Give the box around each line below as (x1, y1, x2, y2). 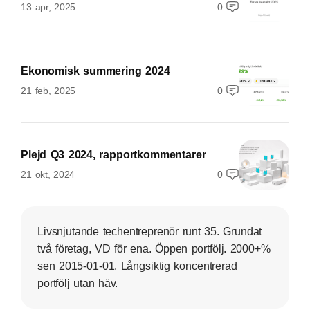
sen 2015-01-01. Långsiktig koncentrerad (37, 260, 237, 272)
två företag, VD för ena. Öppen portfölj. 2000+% (37, 243, 271, 255)
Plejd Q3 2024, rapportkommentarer (21, 149, 206, 161)
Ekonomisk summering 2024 (21, 65, 170, 77)
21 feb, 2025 (21, 85, 75, 96)
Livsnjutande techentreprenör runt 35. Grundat (37, 226, 262, 237)
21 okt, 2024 (21, 169, 75, 180)
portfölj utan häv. (37, 277, 118, 289)
